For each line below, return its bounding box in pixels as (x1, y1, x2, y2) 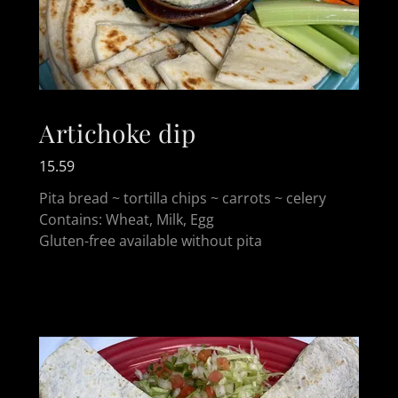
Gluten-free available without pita (39, 230, 262, 251)
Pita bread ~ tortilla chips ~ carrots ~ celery (39, 187, 330, 208)
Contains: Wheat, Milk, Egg (39, 209, 214, 229)
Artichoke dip (39, 116, 196, 149)
